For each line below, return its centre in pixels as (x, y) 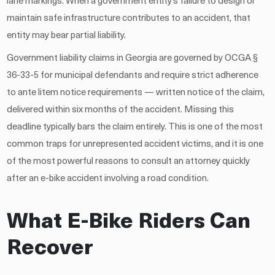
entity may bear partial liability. (67, 36)
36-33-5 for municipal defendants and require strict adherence (133, 76)
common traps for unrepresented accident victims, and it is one (135, 144)
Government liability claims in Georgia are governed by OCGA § (133, 58)
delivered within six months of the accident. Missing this (121, 110)
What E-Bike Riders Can (129, 222)
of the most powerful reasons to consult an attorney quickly (129, 161)
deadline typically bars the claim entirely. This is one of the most (135, 127)
